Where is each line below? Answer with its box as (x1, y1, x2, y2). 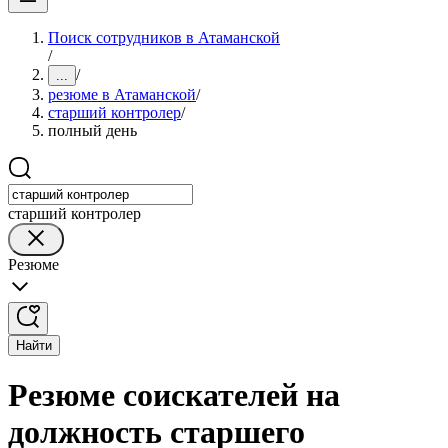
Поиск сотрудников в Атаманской (48, 29, 280, 46)
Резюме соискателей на (8, 377, 340, 414)
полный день (48, 122, 137, 139)
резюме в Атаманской (48, 86, 196, 103)
